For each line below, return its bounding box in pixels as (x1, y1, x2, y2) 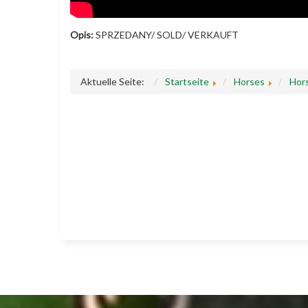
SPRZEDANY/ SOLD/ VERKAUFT (93, 29, 239, 41)
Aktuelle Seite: (80, 76, 148, 87)
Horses (234, 76, 265, 87)
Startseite (165, 76, 209, 87)
